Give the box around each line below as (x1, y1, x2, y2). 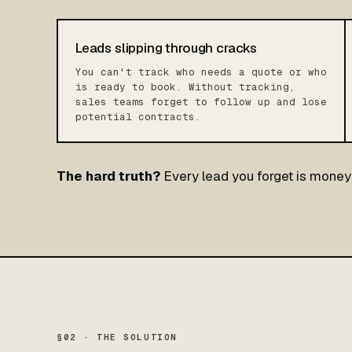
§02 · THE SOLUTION (57, 332, 178, 343)
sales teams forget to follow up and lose (75, 95, 327, 108)
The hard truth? (57, 167, 160, 185)
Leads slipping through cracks (75, 39, 258, 57)
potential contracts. (75, 110, 201, 123)
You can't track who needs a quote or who (75, 65, 327, 79)
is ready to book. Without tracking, (75, 80, 295, 93)
